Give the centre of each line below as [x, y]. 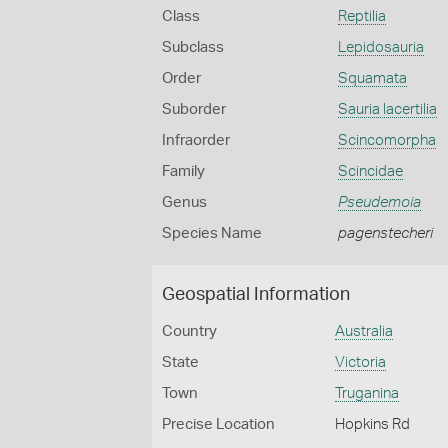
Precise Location [218, 424]
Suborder [194, 109]
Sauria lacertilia [387, 109]
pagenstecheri [385, 233]
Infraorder [196, 140]
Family [183, 171]
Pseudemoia [379, 202]
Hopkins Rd [373, 424]
